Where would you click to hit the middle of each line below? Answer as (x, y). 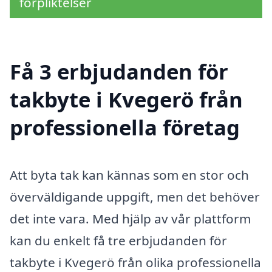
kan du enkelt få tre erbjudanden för (118, 240)
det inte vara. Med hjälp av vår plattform (130, 218)
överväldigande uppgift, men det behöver (135, 196)
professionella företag (125, 127)
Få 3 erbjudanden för (119, 71)
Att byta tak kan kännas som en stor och (129, 175)
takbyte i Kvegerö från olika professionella (135, 262)
